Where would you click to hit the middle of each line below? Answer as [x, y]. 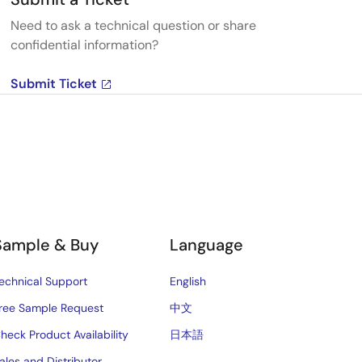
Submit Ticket [53, 84]
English [188, 281]
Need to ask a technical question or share [133, 25]
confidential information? [84, 45]
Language [207, 245]
